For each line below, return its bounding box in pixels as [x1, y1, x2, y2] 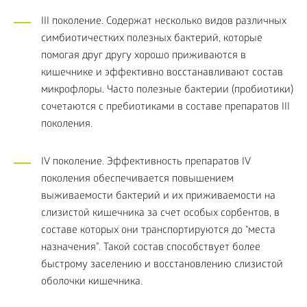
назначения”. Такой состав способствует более [41, 242, 260, 254]
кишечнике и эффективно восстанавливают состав [41, 67, 283, 79]
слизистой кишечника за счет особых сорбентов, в [41, 208, 280, 220]
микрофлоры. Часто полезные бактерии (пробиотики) [41, 84, 293, 97]
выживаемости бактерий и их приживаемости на [41, 191, 275, 203]
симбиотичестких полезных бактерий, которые [41, 33, 262, 45]
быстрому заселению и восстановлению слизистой [41, 259, 283, 271]
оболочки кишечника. [41, 276, 143, 288]
